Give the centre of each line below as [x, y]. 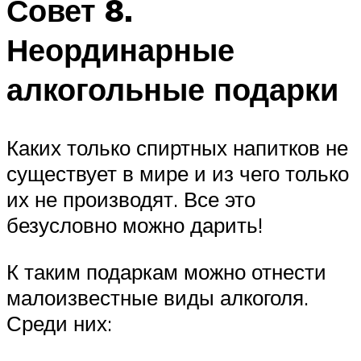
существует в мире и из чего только [178, 174]
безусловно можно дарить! [135, 225]
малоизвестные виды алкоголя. [158, 297]
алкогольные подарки [172, 89]
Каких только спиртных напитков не [177, 148]
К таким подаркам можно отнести [166, 271]
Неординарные [120, 50]
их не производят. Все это [131, 199]
